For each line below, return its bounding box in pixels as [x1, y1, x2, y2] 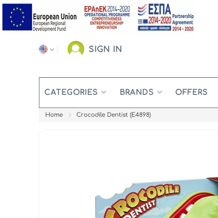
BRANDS [120, 89, 154, 97]
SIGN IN [89, 45, 122, 54]
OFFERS [175, 89, 208, 97]
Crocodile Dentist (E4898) [76, 111, 151, 118]
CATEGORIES [44, 89, 98, 97]
